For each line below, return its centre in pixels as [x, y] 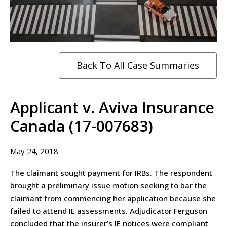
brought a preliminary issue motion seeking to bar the [108, 185]
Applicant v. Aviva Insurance [112, 107]
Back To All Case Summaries [138, 65]
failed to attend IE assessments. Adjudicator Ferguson [109, 211]
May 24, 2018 [34, 151]
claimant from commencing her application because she [113, 198]
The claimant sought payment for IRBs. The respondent [111, 173]
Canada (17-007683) [82, 126]
